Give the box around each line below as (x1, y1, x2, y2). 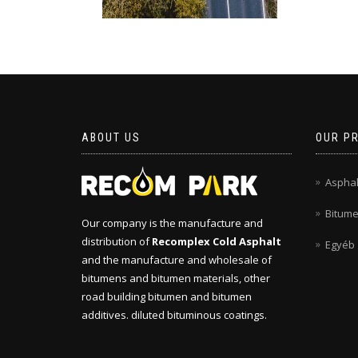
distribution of (82, 234, 152, 249)
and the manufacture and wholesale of (82, 253, 272, 267)
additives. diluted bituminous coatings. (82, 308, 267, 322)
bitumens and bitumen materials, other (82, 271, 270, 285)
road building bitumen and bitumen (82, 289, 252, 304)
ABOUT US (82, 131, 141, 144)
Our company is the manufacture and (82, 216, 263, 230)
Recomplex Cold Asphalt (152, 234, 281, 249)
